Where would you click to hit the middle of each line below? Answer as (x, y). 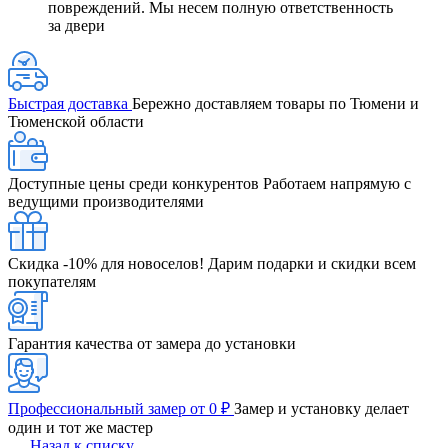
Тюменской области (76, 122)
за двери (76, 26)
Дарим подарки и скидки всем (312, 264)
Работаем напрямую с (337, 184)
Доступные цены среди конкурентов (135, 184)
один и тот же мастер (80, 428)
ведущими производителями (106, 202)
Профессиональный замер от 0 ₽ (121, 409)
